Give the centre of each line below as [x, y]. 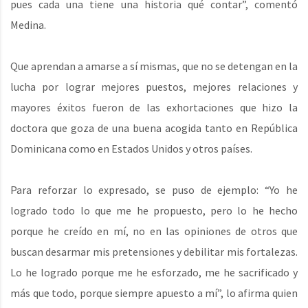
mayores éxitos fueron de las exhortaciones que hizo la [154, 108]
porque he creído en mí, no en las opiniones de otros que [154, 231]
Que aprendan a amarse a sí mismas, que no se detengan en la [154, 66]
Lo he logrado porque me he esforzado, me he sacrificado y [154, 273]
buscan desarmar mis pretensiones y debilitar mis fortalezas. [154, 252]
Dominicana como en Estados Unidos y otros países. [131, 149]
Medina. [28, 25]
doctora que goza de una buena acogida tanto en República [154, 128]
